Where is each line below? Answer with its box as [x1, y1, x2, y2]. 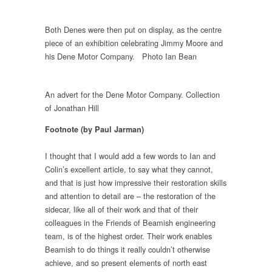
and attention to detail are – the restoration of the [45, 189, 216, 202]
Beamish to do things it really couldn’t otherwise [45, 243, 210, 255]
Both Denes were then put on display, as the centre [45, 23, 222, 35]
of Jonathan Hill [45, 101, 99, 114]
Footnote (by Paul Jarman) [45, 123, 144, 135]
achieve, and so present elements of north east [45, 256, 207, 268]
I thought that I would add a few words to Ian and [45, 149, 216, 161]
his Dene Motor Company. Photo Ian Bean [45, 50, 197, 62]
